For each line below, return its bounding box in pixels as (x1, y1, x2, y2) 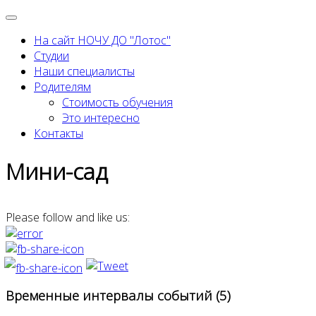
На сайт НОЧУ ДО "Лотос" (34, 32, 171, 48)
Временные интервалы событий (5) (6, 286, 231, 305)
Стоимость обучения (62, 95, 173, 110)
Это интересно (62, 110, 140, 126)
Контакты (34, 126, 83, 141)
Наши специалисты (34, 63, 135, 79)
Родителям (34, 79, 91, 95)
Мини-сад (6, 156, 108, 187)
